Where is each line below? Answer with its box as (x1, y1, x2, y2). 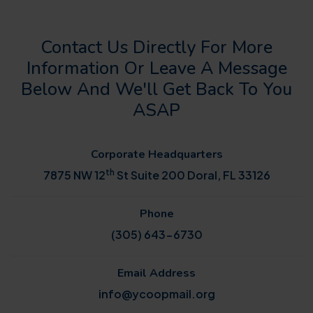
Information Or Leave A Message (26, 55, 287, 80)
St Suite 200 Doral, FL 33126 (114, 167, 270, 182)
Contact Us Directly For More (41, 34, 272, 59)
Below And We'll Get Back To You (21, 76, 292, 101)
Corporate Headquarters (90, 146, 223, 162)
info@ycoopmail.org (98, 286, 215, 301)
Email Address (117, 265, 196, 281)
